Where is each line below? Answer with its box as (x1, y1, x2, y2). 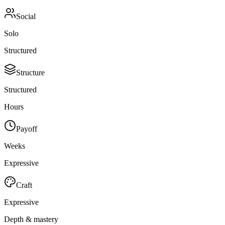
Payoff (16, 124, 37, 133)
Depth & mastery (4, 214, 58, 223)
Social (16, 12, 36, 21)
